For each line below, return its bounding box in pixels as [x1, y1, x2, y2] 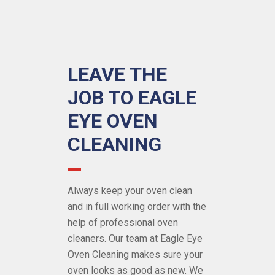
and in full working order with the [68, 201, 206, 213]
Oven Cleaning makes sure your [68, 249, 203, 261]
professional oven [100, 217, 178, 229]
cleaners [68, 233, 104, 245]
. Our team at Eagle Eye [104, 233, 203, 245]
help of [68, 217, 100, 229]
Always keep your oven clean [68, 185, 192, 197]
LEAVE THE [68, 63, 167, 87]
